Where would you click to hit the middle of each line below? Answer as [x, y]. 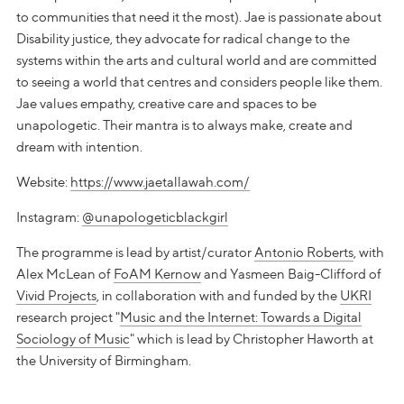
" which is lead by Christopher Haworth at [252, 339]
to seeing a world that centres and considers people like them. [199, 82]
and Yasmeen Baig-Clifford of [291, 274]
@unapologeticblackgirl [155, 217]
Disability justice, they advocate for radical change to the [183, 38]
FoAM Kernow [157, 274]
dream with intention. [79, 147]
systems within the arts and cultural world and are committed [197, 60]
